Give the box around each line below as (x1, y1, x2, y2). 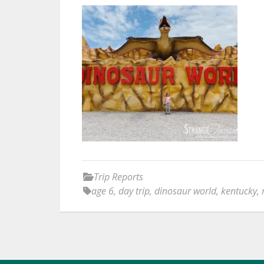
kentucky (221, 184, 257, 197)
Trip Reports (94, 170, 143, 183)
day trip (118, 184, 150, 197)
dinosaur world (154, 184, 216, 197)
